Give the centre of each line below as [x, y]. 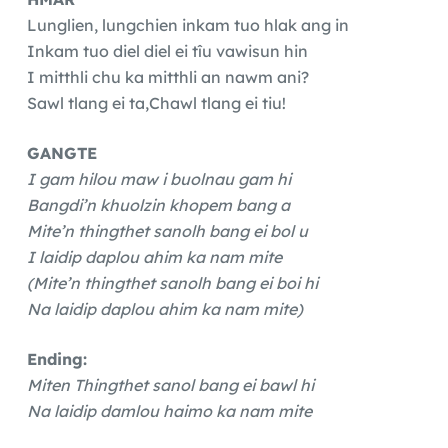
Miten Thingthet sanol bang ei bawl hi [170, 385]
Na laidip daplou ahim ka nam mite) [164, 309]
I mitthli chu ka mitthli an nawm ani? [167, 77]
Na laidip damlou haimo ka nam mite [169, 411]
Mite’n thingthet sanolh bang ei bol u [167, 231]
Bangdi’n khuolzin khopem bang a [158, 205]
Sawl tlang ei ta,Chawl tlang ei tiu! [156, 103]
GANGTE [61, 153]
